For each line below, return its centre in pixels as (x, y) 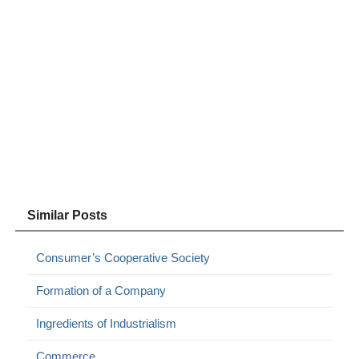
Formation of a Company (101, 290)
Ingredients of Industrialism (107, 323)
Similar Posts (68, 215)
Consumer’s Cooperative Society (123, 257)
